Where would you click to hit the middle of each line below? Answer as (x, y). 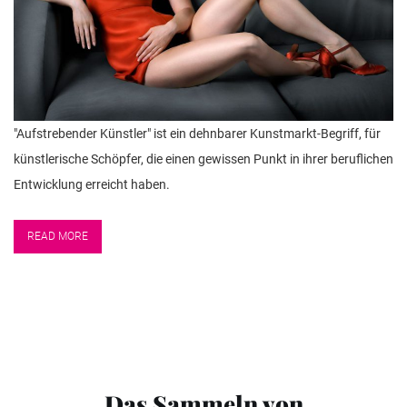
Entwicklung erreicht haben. (92, 185)
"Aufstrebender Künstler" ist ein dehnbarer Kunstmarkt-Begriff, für (197, 134)
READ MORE (58, 237)
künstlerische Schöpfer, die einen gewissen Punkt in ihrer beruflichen (203, 159)
